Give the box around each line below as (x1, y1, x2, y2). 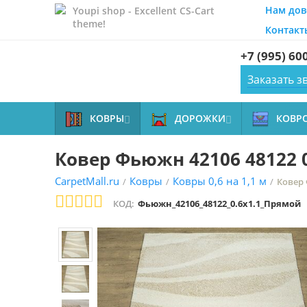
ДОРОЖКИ (175, 112, 225, 125)
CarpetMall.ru (55, 174, 119, 188)
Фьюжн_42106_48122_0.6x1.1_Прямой (138, 197, 301, 210)
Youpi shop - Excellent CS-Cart (73, 4, 214, 17)
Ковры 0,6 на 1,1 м (173, 174, 267, 188)
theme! (73, 17, 106, 30)
